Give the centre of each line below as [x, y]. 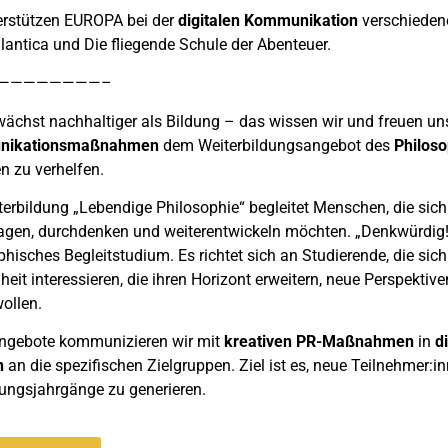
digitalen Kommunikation [267, 20]
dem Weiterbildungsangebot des [276, 145]
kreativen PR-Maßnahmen [320, 342]
